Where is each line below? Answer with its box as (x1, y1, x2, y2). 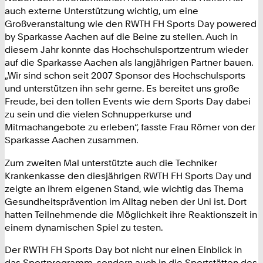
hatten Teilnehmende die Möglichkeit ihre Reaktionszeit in (5, 208, 257, 220)
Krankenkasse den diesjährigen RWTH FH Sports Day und (5, 169, 251, 181)
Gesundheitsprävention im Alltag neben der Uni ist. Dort (5, 195, 247, 207)
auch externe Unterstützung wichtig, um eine (5, 5, 198, 17)
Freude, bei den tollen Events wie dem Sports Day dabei (5, 95, 251, 107)
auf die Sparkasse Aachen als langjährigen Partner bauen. (5, 56, 253, 69)
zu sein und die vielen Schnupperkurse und (5, 108, 191, 120)
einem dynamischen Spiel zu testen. (5, 221, 163, 233)
